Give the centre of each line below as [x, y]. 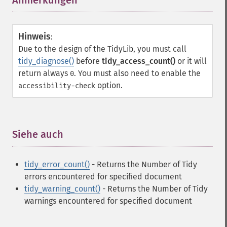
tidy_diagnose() [46, 61]
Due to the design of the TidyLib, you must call [102, 49]
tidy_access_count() [139, 61]
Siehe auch [38, 134]
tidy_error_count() [57, 164]
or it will [191, 61]
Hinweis [34, 36]
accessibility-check [57, 86]
